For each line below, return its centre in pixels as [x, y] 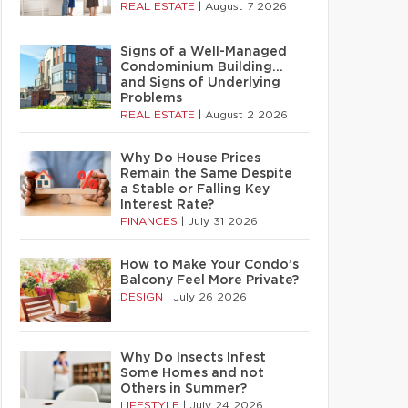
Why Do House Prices [190, 158]
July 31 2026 [223, 221]
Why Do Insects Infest [193, 358]
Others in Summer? [184, 389]
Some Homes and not [192, 373]
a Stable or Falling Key [195, 189]
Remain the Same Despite [206, 174]
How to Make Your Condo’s [209, 265]
